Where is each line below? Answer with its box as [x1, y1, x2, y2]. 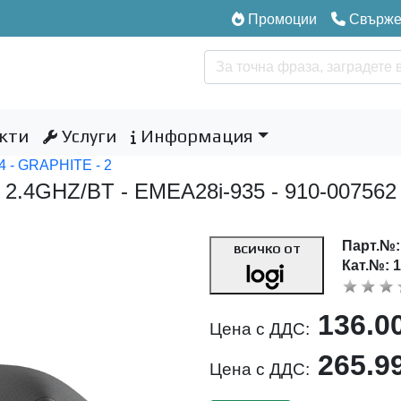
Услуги [56, 125, 116, 146]
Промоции [244, 12, 317, 27]
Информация [135, 125, 253, 146]
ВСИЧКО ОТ [233, 243, 301, 256]
